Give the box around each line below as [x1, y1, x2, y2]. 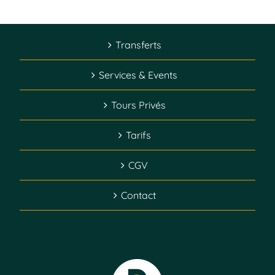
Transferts [115, 39, 161, 52]
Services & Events [99, 69, 177, 82]
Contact [120, 189, 156, 202]
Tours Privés [110, 99, 166, 112]
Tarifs [125, 129, 151, 142]
